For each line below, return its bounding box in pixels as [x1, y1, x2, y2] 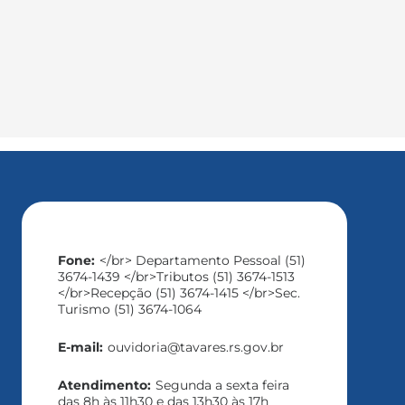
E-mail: [57, 338, 103, 355]
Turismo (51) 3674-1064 [57, 300, 202, 317]
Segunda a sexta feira [155, 376, 289, 393]
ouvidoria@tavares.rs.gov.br [107, 338, 284, 355]
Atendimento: [57, 376, 151, 393]
